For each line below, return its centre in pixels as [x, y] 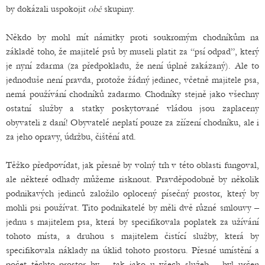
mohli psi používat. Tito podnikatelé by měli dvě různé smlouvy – [132, 208]
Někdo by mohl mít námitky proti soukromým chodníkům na [132, 38]
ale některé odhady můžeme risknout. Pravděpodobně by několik [132, 180]
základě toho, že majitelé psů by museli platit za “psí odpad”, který [132, 52]
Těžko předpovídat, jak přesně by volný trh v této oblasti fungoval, [132, 165]
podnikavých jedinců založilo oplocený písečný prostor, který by [132, 194]
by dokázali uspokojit [47, 9]
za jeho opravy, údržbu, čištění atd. [71, 137]
